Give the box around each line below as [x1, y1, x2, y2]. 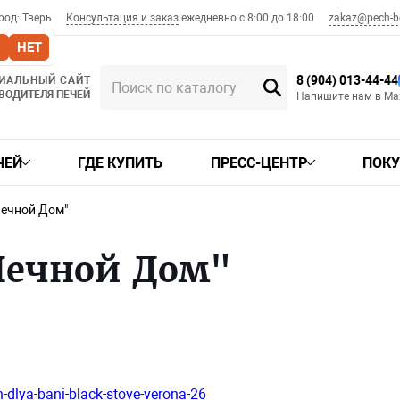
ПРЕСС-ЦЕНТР [211, 154, 308, 171]
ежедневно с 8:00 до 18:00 [181, 12, 314, 24]
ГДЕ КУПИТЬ [77, 154, 162, 171]
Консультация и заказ [66, 12, 179, 24]
